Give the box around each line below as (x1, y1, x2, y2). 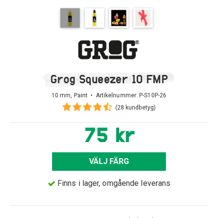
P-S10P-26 (139, 92, 167, 99)
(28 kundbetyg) (115, 104, 156, 111)
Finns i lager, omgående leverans (57, 178, 171, 188)
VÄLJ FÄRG (89, 157, 129, 166)
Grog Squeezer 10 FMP (50, 72, 168, 86)
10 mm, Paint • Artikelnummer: (51, 92, 140, 99)
